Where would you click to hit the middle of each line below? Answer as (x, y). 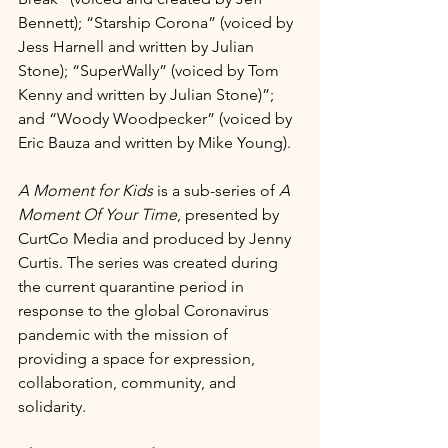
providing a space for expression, (138, 358)
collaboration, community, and (129, 382)
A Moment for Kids (85, 190)
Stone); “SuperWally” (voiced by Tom (150, 70)
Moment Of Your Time (97, 214)
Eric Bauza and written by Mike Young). (156, 142)
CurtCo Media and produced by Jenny (156, 238)
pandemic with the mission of (125, 334)
